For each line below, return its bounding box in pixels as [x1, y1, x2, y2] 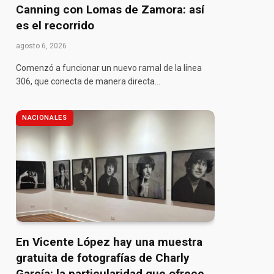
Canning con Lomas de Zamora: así [16, 2, 204, 17]
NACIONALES [22, 113, 67, 122]
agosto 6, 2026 [16, 41, 67, 50]
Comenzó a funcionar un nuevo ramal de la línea [16, 62, 202, 73]
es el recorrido [16, 18, 94, 32]
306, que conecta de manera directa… [16, 76, 160, 86]
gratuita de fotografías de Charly [16, 250, 190, 265]
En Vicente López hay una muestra [16, 234, 202, 249]
